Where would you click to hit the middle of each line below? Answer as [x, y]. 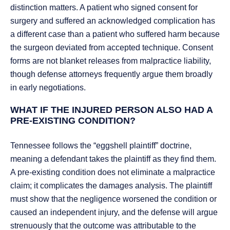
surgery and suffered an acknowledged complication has [113, 21]
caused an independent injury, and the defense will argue [114, 213]
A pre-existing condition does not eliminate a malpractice [113, 172]
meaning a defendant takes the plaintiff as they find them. [113, 159]
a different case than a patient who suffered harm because [115, 34]
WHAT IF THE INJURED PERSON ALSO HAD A [111, 110]
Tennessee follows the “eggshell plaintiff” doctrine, [101, 146]
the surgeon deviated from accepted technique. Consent [112, 48]
